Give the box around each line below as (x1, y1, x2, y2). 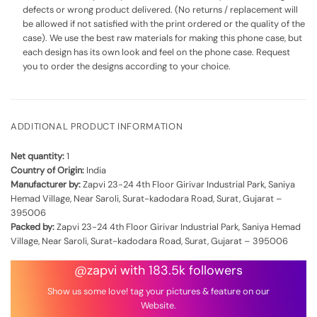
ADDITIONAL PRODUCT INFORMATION (11, 120, 183, 132)
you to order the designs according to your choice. (22, 59, 231, 72)
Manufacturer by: (11, 178, 81, 191)
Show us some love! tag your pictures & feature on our (47, 285, 270, 298)
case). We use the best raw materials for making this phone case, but (22, 31, 302, 44)
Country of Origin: (11, 164, 84, 177)
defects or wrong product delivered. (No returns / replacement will (22, 3, 298, 16)
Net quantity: (11, 150, 64, 163)
